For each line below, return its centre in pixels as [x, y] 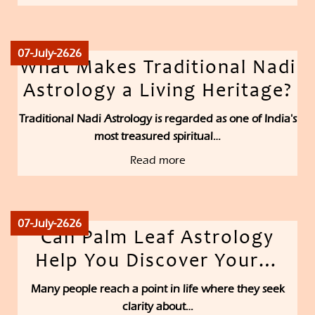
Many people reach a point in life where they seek [157, 289]
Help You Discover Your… [157, 263]
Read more [157, 160]
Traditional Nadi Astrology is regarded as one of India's [157, 119]
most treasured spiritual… [157, 136]
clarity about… [157, 307]
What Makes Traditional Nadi [157, 69]
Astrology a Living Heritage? [157, 92]
